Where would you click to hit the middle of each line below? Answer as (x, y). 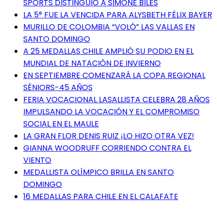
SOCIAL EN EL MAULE (61, 124)
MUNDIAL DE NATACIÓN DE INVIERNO (92, 63)
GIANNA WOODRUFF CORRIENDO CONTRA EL (107, 148)
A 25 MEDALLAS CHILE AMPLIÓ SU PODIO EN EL (108, 51)
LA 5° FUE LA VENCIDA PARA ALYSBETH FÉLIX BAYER (118, 15)
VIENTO (37, 160)
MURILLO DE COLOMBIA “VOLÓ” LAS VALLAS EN (109, 27)
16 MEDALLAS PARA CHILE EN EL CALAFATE (101, 196)
